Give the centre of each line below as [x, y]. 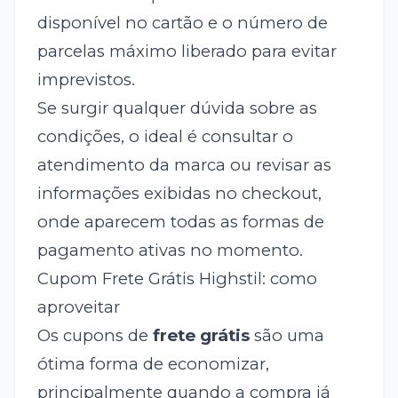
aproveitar [78, 306]
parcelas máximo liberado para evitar [187, 51]
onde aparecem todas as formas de [180, 221]
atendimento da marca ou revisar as [184, 164]
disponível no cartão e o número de [182, 22]
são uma [287, 335]
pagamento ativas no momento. [170, 250]
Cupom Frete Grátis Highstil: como [177, 278]
